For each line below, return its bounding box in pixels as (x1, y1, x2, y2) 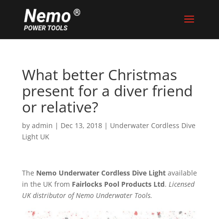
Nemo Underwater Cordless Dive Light (36, 168, 166, 177)
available (165, 168, 197, 177)
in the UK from (22, 179, 72, 189)
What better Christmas (22, 65, 177, 85)
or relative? (22, 97, 98, 117)
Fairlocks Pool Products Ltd (71, 179, 165, 189)
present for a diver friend (22, 81, 193, 101)
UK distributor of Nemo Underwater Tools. (22, 191, 153, 200)
